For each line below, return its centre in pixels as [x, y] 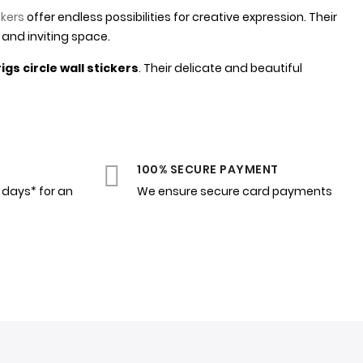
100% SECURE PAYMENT [208, 170]
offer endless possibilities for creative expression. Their [181, 17]
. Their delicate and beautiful [220, 68]
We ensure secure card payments [235, 192]
